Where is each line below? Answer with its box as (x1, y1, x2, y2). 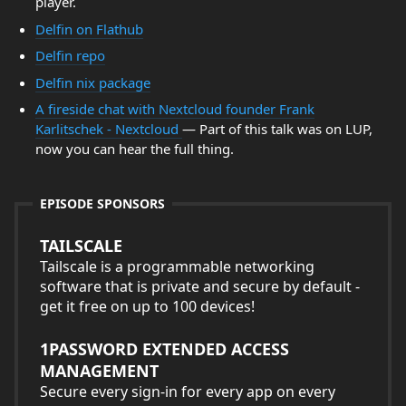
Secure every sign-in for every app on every (40, 382, 335, 401)
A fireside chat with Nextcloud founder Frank (34, 100, 314, 118)
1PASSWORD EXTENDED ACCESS (40, 338, 289, 360)
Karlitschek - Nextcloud (34, 120, 182, 138)
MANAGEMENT (40, 360, 159, 382)
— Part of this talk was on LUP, (181, 120, 372, 138)
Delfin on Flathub (34, 19, 143, 38)
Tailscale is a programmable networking (40, 256, 314, 276)
